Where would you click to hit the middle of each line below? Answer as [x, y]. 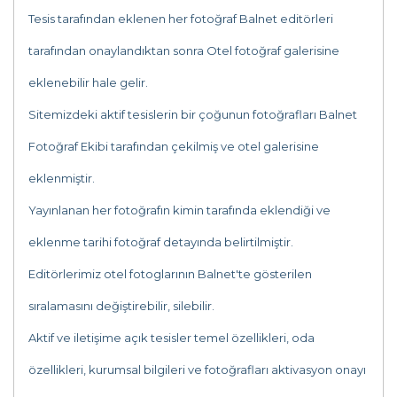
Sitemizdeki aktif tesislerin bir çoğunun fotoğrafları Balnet [193, 114]
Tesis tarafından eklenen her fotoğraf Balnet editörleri [181, 19]
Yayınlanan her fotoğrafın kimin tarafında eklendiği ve [179, 210]
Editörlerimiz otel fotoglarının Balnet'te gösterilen [170, 274]
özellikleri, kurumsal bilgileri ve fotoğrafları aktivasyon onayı [197, 370]
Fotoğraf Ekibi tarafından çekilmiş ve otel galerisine [174, 146]
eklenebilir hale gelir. [88, 82]
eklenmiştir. [63, 178]
